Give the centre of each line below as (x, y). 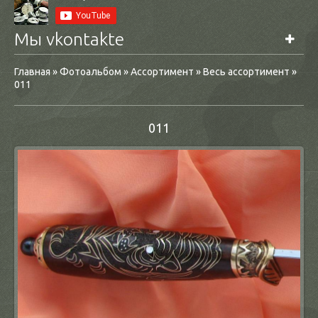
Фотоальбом (90, 72)
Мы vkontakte (69, 39)
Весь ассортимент (246, 72)
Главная (32, 72)
